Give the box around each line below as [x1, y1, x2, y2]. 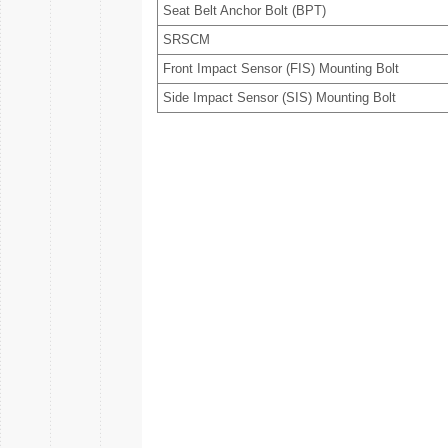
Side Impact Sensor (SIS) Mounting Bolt [163, 90, 396, 105]
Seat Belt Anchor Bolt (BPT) [163, 3, 326, 18]
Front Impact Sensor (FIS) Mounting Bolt [163, 61, 399, 76]
